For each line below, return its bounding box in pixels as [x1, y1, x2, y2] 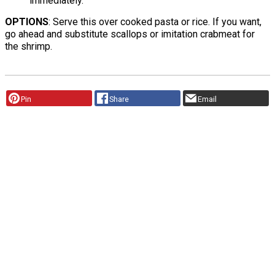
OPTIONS [5, 16, 48, 28]
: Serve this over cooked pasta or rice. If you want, [48, 16, 261, 28]
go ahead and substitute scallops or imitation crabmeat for [5, 28, 255, 41]
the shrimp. [5, 41, 52, 53]
